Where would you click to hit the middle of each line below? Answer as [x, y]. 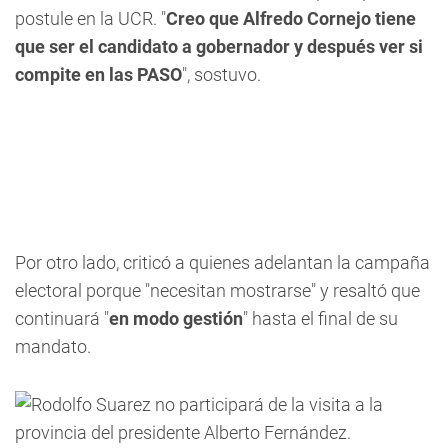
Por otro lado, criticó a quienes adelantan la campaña [222, 262]
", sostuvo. [221, 74]
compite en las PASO [98, 74]
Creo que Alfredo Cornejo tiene [291, 18]
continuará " [62, 318]
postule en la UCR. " [90, 18]
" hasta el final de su [320, 318]
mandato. [53, 346]
